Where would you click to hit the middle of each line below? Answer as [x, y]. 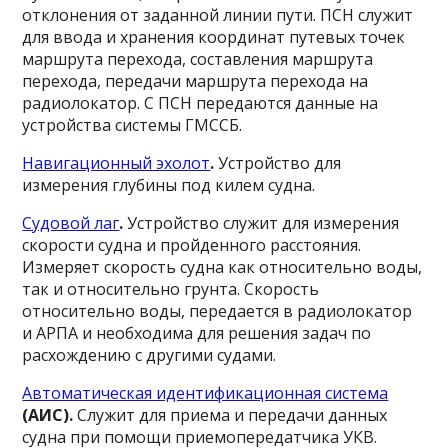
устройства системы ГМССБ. [132, 125]
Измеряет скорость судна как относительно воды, [222, 267]
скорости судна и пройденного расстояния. [192, 245]
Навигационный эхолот [116, 163]
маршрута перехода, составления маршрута [198, 59]
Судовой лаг [71, 223]
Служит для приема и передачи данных [230, 415]
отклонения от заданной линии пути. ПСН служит [218, 15]
